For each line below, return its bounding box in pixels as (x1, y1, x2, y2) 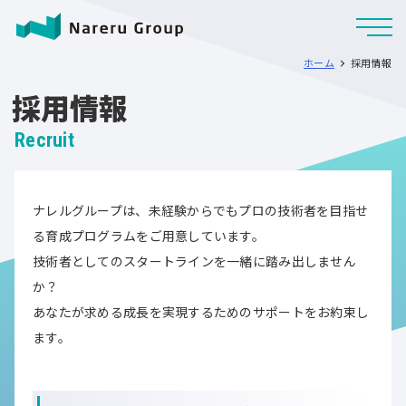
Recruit (14, 129, 74, 151)
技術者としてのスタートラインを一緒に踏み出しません (33, 252, 356, 270)
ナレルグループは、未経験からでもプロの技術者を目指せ (33, 201, 369, 219)
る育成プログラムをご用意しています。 (33, 227, 266, 245)
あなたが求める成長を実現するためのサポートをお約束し (33, 303, 370, 321)
